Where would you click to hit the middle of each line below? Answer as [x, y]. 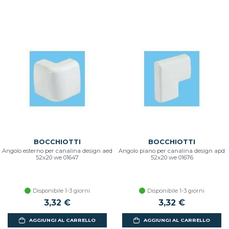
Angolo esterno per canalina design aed [57, 151]
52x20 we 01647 [57, 157]
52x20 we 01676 [172, 157]
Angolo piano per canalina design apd [172, 151]
